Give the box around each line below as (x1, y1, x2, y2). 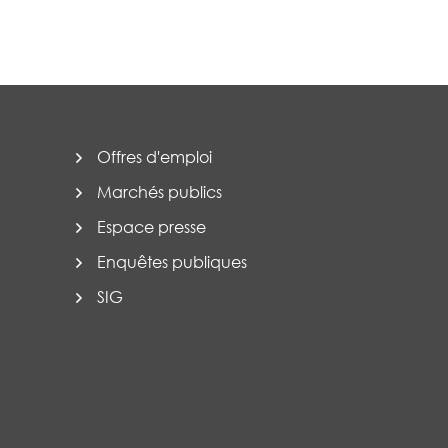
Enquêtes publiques (97, 252, 247, 273)
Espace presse (97, 217, 206, 238)
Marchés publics (97, 182, 222, 203)
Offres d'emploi (97, 147, 212, 168)
